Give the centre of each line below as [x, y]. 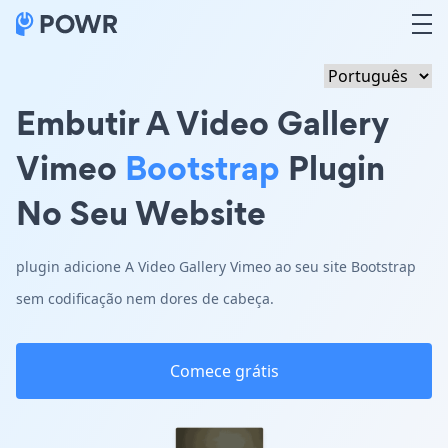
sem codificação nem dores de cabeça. [145, 298]
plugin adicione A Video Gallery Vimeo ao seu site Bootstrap [216, 266]
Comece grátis [224, 371]
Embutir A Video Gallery [202, 122]
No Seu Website [141, 212]
